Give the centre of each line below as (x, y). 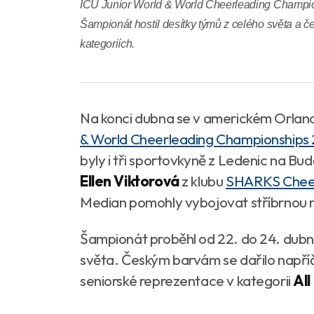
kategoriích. (108, 44)
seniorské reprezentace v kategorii (187, 280)
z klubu (202, 181)
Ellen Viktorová (130, 181)
